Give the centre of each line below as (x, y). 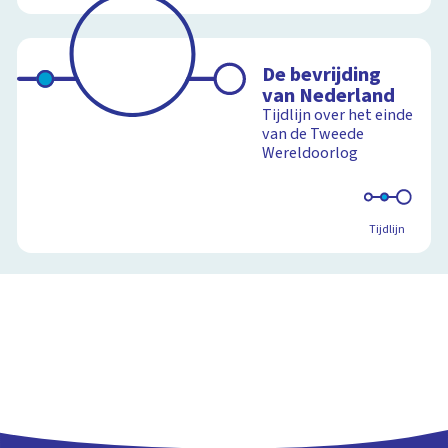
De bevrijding (322, 75)
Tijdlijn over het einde (338, 115)
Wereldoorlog (310, 153)
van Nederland (329, 96)
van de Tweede (313, 134)
